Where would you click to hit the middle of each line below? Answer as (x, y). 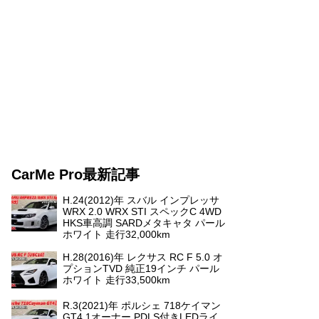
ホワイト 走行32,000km (116, 234)
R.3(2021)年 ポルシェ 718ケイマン (142, 305)
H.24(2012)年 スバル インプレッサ (141, 200)
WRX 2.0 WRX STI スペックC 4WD (142, 211)
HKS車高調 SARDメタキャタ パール (144, 223)
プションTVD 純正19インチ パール (141, 268)
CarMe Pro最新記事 (75, 174)
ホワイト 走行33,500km (116, 280)
